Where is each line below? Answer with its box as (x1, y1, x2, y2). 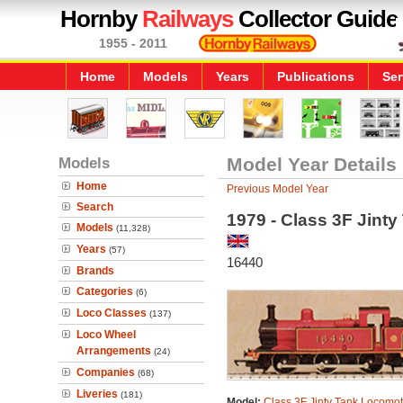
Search (76, 201, 113, 213)
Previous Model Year (226, 183, 328, 195)
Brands (76, 264, 114, 277)
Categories (76, 285, 133, 298)
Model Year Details (226, 154, 397, 175)
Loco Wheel (76, 328, 136, 341)
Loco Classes (76, 307, 147, 319)
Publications (277, 69, 354, 84)
